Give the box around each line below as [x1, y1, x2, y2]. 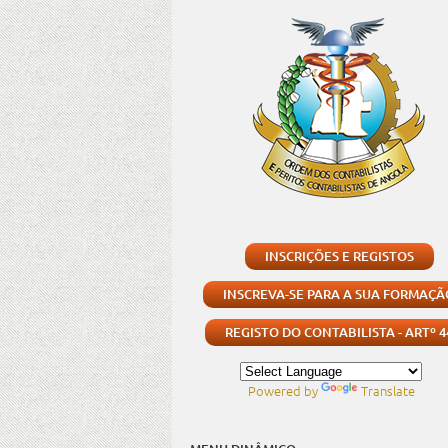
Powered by [247, 381, 321, 400]
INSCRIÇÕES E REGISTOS [264, 247, 414, 265]
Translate [360, 381, 415, 400]
